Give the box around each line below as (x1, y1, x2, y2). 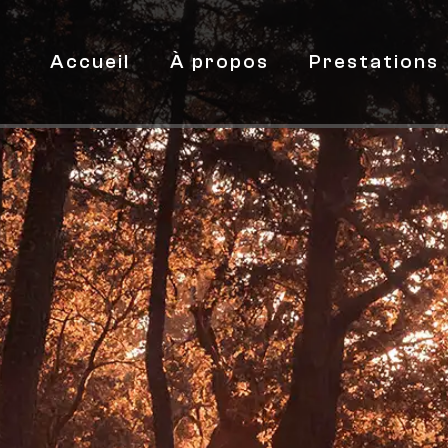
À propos (170, 51, 270, 73)
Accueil (50, 51, 131, 73)
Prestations (309, 51, 440, 73)
